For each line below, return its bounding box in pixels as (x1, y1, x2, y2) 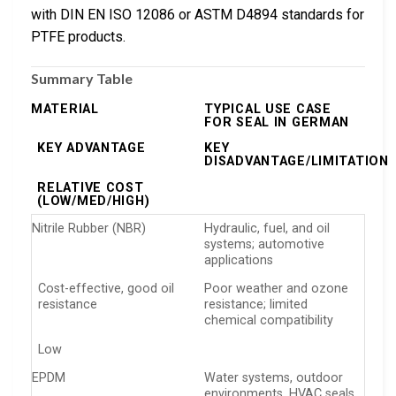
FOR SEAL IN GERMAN (204, 114, 350, 130)
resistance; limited (204, 297, 308, 313)
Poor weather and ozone (204, 281, 349, 297)
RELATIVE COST (37, 179, 144, 195)
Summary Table (31, 69, 133, 87)
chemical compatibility (204, 313, 334, 329)
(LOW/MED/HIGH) (37, 193, 150, 209)
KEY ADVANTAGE (37, 141, 146, 156)
